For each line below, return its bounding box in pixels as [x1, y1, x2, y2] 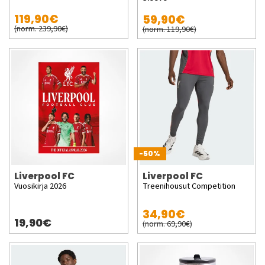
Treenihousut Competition [142, 179, 235, 192]
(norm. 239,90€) [14, 22, 68, 35]
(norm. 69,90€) [142, 217, 192, 230]
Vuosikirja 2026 [14, 179, 66, 192]
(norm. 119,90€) [142, 23, 196, 35]
